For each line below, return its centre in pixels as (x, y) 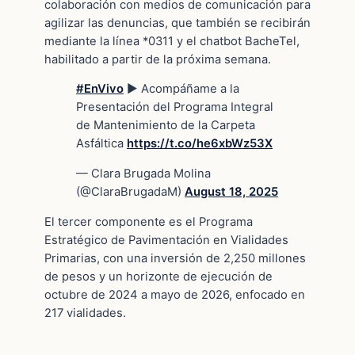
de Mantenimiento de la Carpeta (166, 126)
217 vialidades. (85, 313)
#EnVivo (100, 89)
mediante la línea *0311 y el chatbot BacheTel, (172, 41)
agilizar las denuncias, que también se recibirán (177, 23)
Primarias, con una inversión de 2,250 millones (175, 258)
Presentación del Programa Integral (175, 107)
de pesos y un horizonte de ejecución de (158, 276)
